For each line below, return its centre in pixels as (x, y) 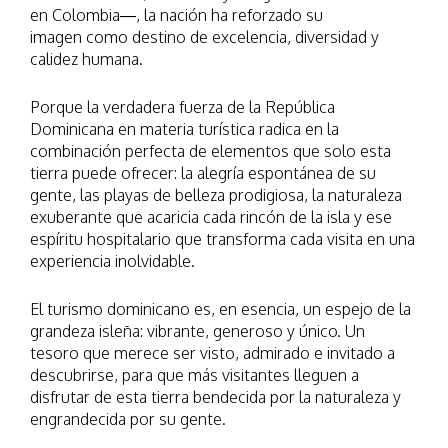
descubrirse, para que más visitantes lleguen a (194, 375)
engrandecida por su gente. (128, 419)
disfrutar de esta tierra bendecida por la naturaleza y (215, 397)
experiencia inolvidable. (112, 261)
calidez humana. (86, 59)
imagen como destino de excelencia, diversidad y (204, 37)
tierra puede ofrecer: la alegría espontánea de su (203, 173)
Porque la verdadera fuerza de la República (182, 107)
